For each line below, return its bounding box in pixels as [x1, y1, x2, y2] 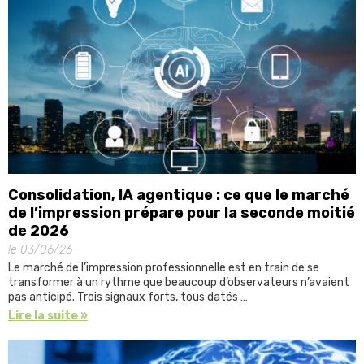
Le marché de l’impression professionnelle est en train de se [8, 260, 319, 275]
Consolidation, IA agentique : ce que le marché [8, 185, 349, 204]
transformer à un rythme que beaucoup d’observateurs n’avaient [8, 275, 349, 289]
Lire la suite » [8, 308, 88, 323]
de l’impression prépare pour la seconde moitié [8, 203, 355, 222]
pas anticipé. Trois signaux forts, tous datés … [8, 289, 248, 304]
